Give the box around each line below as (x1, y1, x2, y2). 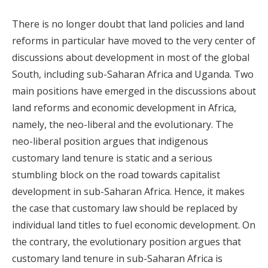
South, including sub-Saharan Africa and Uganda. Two (12, 68, 254, 81)
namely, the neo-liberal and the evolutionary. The (12, 118, 233, 131)
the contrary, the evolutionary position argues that (12, 235, 241, 248)
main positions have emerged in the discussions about (12, 84, 256, 98)
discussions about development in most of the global (12, 51, 249, 64)
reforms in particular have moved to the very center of (12, 34, 255, 47)
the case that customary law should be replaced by (12, 202, 237, 215)
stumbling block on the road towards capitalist (12, 168, 220, 181)
